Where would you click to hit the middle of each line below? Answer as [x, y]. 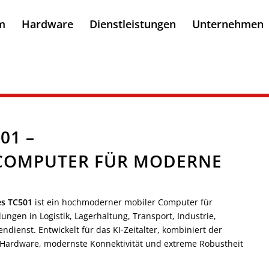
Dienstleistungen [133, 24]
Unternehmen [228, 24]
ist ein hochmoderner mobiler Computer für [122, 202]
